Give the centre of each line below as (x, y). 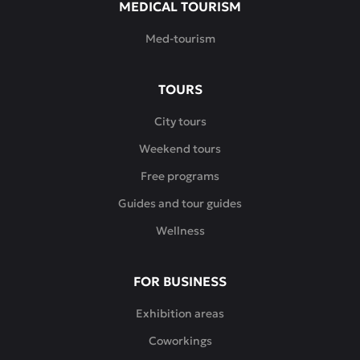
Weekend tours (180, 149)
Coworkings (180, 341)
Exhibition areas (180, 313)
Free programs (180, 176)
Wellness (180, 231)
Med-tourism (180, 39)
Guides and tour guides (180, 203)
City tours (180, 121)
